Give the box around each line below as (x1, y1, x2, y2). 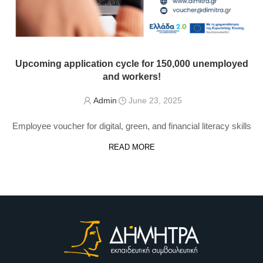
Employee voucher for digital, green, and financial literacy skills (12, 121, 251, 131)
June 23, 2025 (128, 96, 182, 106)
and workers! (102, 72, 161, 82)
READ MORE (108, 143, 155, 152)
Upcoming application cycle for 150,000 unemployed (15, 59, 248, 69)
